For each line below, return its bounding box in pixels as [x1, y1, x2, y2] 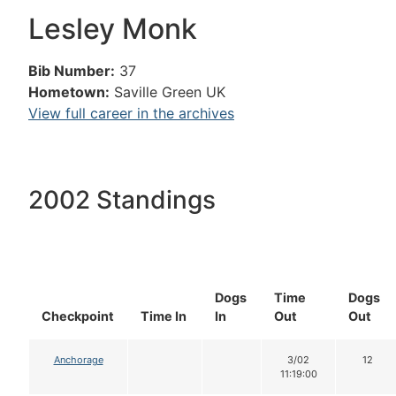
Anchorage [53, 354, 103, 367]
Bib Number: [28, 62, 115, 80]
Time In [141, 308, 187, 324]
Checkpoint [42, 308, 114, 324]
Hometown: [28, 83, 110, 101]
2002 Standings [28, 185, 216, 216]
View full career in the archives [28, 104, 234, 122]
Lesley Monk [28, 11, 197, 46]
